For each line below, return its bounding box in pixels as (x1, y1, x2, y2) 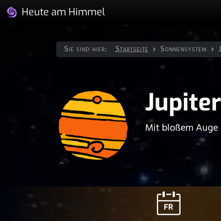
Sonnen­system (160, 43, 207, 56)
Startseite (115, 43, 148, 56)
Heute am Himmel (22, 5, 105, 19)
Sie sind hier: (64, 43, 108, 56)
